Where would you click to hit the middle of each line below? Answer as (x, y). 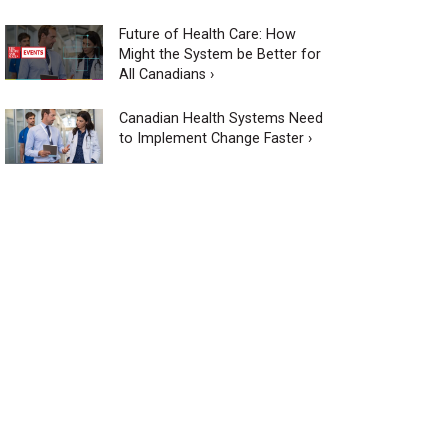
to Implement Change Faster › (215, 138)
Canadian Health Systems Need (220, 118)
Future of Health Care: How (207, 34)
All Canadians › (166, 74)
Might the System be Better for (219, 54)
